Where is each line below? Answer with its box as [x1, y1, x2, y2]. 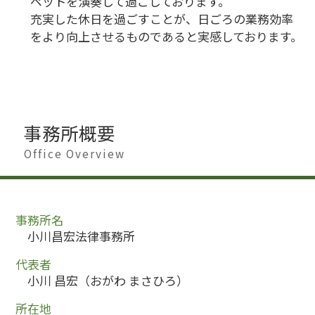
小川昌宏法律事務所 [27, 227, 135, 245]
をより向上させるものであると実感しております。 [30, 27, 302, 46]
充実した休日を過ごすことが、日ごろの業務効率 [30, 10, 293, 28]
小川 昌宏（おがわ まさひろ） [27, 271, 188, 290]
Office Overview [24, 146, 125, 162]
